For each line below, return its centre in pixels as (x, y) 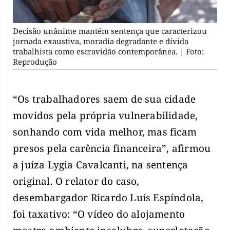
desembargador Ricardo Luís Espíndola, (108, 198)
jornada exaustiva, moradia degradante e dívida (101, 41)
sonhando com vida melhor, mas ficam (105, 132)
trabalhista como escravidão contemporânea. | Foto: (108, 52)
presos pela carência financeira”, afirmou (112, 149)
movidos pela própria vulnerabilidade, (106, 116)
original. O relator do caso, (76, 181)
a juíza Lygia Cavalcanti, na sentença (101, 165)
